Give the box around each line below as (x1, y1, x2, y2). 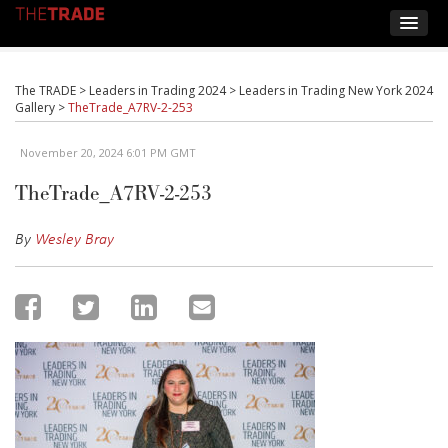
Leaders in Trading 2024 (89, 82, 226, 99)
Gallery (15, 99, 55, 116)
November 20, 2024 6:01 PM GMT (20, 145, 196, 160)
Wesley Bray (35, 227, 114, 249)
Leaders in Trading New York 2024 (239, 82, 433, 99)
